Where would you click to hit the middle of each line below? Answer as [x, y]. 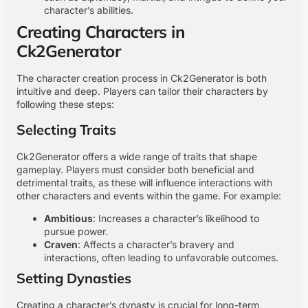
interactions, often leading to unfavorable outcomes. [161, 258]
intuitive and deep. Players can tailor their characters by [142, 91]
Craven [61, 245]
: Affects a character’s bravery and [156, 245]
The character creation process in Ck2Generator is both [142, 78]
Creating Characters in [100, 32]
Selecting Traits [66, 129]
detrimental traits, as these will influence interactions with [144, 182]
